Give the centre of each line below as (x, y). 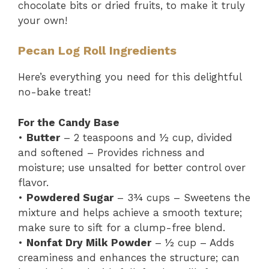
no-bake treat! (54, 92)
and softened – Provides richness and (111, 152)
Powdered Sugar (70, 197)
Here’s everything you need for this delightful (130, 77)
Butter (43, 137)
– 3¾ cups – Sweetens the (182, 197)
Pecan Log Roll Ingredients (97, 50)
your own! (43, 20)
